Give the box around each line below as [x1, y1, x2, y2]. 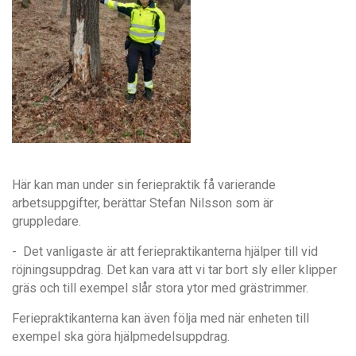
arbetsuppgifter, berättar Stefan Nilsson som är [12, 195, 273, 211]
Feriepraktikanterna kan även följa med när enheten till [12, 310, 309, 326]
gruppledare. [12, 213, 81, 229]
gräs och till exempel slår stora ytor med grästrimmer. [12, 280, 308, 296]
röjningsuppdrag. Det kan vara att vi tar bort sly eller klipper [12, 261, 337, 277]
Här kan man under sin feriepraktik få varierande [12, 176, 276, 192]
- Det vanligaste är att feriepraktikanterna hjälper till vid [12, 243, 318, 259]
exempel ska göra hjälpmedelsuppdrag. [12, 328, 230, 344]
